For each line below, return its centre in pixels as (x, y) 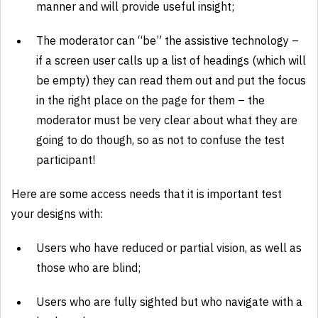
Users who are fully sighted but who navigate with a (169, 302)
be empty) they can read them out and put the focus (171, 80)
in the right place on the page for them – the (150, 100)
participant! (67, 160)
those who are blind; (88, 268)
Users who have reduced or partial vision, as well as (169, 248)
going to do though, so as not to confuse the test (160, 140)
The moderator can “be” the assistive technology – (168, 40)
